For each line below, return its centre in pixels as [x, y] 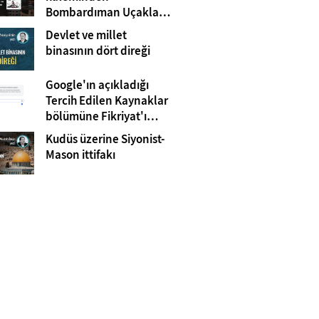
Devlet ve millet [86, 35]
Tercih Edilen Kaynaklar [106, 101]
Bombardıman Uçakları [105, 12]
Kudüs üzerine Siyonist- [105, 139]
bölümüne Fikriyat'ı [96, 116]
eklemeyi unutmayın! [100, 132]
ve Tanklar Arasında [96, 28]
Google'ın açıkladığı [97, 85]
